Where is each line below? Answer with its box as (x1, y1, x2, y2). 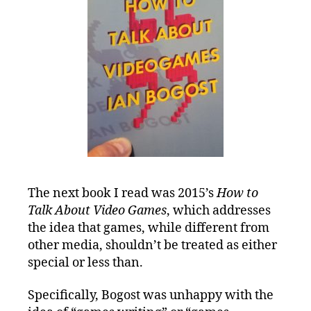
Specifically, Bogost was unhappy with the (28, 287, 274, 304)
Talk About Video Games (28, 202, 167, 219)
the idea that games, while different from (28, 219, 269, 236)
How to (217, 185, 258, 201)
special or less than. (28, 254, 143, 271)
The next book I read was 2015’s (28, 185, 217, 201)
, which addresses (167, 202, 271, 219)
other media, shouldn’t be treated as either (28, 237, 277, 253)
